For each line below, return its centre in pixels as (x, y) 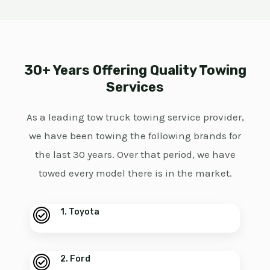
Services (135, 87)
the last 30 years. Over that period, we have (135, 154)
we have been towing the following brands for (135, 135)
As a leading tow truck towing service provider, (135, 117)
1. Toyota (80, 212)
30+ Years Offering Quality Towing (135, 70)
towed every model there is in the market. (135, 173)
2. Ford (75, 259)
